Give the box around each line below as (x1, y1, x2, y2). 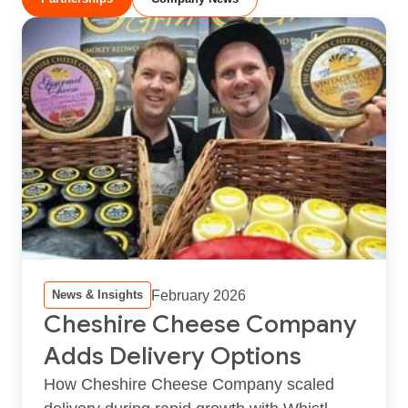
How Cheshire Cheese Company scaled (44, 374, 334, 393)
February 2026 (151, 286, 246, 303)
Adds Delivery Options (44, 340, 301, 372)
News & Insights (52, 287, 143, 301)
